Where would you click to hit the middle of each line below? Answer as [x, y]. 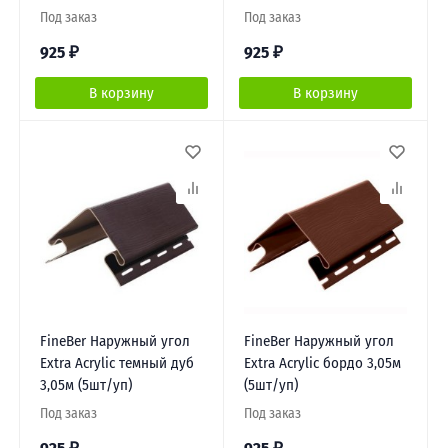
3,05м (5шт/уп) [85, 385]
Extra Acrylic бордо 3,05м [322, 363]
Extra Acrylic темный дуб [116, 363]
